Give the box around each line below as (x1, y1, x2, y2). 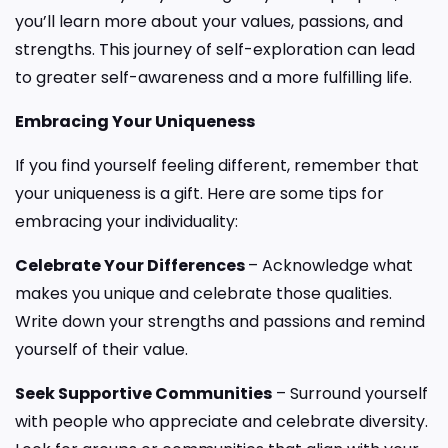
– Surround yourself (272, 381, 428, 405)
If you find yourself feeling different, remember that (15, 153, 419, 177)
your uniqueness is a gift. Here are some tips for (15, 181, 384, 205)
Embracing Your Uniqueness (15, 109, 255, 133)
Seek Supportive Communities (15, 381, 272, 405)
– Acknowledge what (248, 253, 413, 277)
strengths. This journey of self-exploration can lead (15, 37, 415, 61)
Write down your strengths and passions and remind (15, 309, 425, 333)
